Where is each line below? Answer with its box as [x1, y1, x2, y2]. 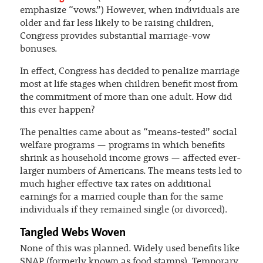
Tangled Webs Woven [19, 224, 126, 240]
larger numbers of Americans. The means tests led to [19, 167, 242, 177]
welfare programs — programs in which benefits [19, 141, 225, 151]
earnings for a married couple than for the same [19, 193, 223, 203]
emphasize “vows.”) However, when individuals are [19, 6, 240, 16]
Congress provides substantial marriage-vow [19, 32, 210, 42]
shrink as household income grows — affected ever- [19, 154, 241, 164]
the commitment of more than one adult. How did [19, 93, 232, 103]
